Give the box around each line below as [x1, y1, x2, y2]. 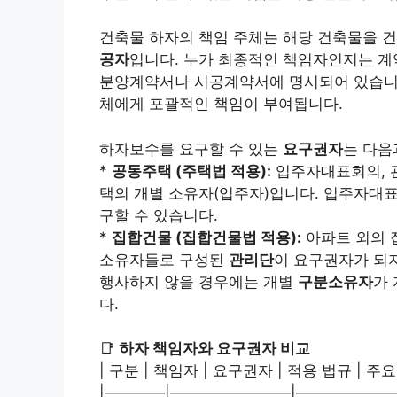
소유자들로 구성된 [99, 250, 229, 269]
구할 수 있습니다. [99, 206, 218, 224]
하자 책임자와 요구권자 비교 [119, 339, 310, 357]
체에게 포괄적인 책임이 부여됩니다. [99, 95, 343, 113]
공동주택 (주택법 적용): [112, 161, 271, 180]
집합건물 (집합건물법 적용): [112, 228, 301, 246]
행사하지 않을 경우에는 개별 [99, 272, 298, 291]
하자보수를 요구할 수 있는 [99, 139, 283, 158]
